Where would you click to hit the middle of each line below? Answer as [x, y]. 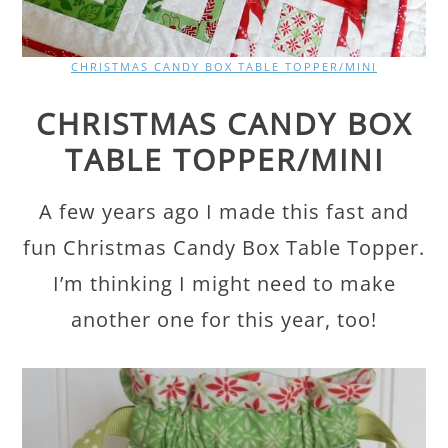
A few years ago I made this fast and [224, 212]
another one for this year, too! [224, 320]
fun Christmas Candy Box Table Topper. [224, 248]
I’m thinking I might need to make [224, 284]
